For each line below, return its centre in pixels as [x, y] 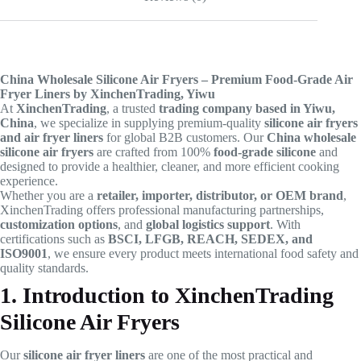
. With [285, 225]
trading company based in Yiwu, [247, 109]
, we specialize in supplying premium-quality [149, 123]
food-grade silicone [265, 152]
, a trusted [133, 109]
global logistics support [208, 225]
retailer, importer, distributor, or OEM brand [220, 196]
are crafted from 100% [154, 152]
